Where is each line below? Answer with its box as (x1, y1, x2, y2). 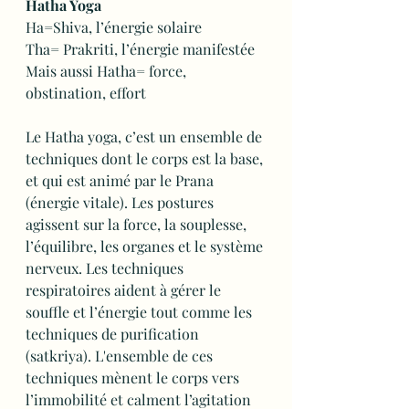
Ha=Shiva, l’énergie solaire (26, 17, 202, 37)
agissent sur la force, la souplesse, (26, 215, 250, 234)
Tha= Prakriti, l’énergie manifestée (26, 39, 255, 58)
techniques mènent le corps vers (26, 368, 243, 387)
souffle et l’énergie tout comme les (26, 302, 256, 321)
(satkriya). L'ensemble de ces (26, 346, 216, 365)
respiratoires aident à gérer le (26, 280, 225, 299)
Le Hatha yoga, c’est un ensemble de (26, 127, 266, 146)
